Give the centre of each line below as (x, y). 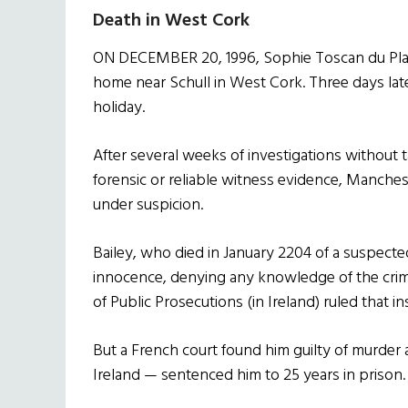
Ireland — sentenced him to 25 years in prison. (249, 376)
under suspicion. (148, 206)
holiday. (119, 108)
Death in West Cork (171, 21)
